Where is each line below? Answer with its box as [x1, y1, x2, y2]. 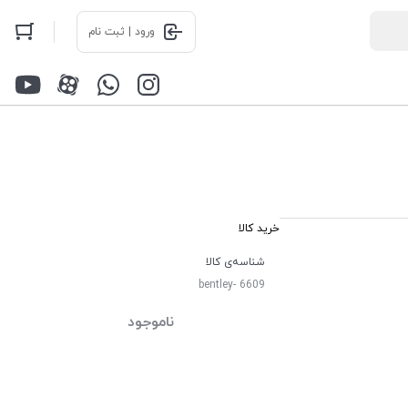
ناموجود [127, 312, 174, 332]
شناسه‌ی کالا [205, 255, 265, 270]
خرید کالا [238, 221, 280, 236]
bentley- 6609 [198, 278, 265, 292]
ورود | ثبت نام [88, 25, 155, 39]
